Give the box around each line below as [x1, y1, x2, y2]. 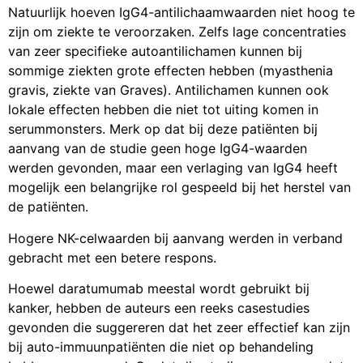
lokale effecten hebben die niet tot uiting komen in [8, 101, 318, 118]
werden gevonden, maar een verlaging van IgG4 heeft [8, 160, 338, 177]
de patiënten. [8, 199, 88, 216]
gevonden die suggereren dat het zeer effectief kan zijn [8, 318, 350, 335]
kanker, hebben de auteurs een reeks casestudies [8, 299, 310, 316]
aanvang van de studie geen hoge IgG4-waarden [8, 140, 307, 157]
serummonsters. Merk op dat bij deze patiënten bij [8, 121, 318, 138]
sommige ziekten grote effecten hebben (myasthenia [8, 62, 333, 79]
